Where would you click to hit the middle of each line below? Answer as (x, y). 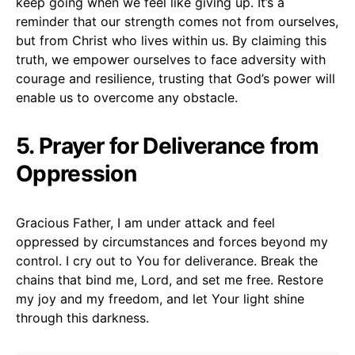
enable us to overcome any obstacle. (127, 97)
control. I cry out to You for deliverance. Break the (167, 260)
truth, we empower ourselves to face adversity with (171, 59)
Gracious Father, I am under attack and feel (145, 222)
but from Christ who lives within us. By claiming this (171, 40)
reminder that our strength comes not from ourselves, (177, 21)
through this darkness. (82, 317)
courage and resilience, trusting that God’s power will (176, 78)
